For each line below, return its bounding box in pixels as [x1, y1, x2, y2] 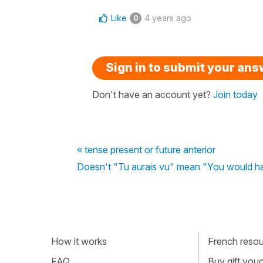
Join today [213, 88, 258, 100]
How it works [51, 235, 107, 248]
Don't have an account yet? [92, 88, 213, 100]
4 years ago [144, 12, 191, 23]
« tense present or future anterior [77, 143, 215, 156]
